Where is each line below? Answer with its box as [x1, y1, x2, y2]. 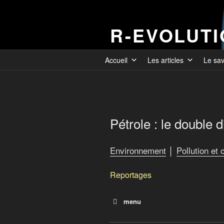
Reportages [110, 169, 151, 180]
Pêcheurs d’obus [123, 210, 183, 221]
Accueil [105, 55, 127, 65]
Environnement [110, 143, 166, 156]
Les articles [147, 55, 183, 65]
